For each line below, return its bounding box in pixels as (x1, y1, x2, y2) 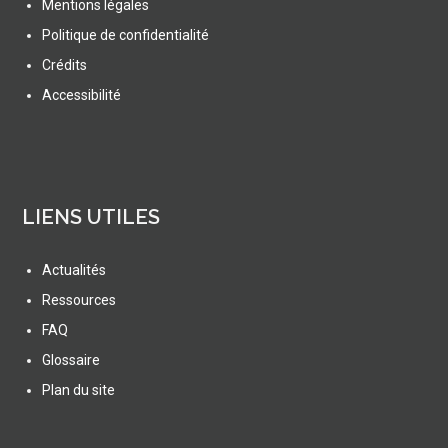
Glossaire (42, 352, 101, 369)
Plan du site (42, 382, 116, 399)
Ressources (42, 292, 117, 309)
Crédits (42, 57, 88, 74)
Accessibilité (42, 87, 122, 104)
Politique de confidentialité (42, 27, 210, 44)
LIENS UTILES (22, 205, 161, 230)
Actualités (42, 262, 107, 279)
